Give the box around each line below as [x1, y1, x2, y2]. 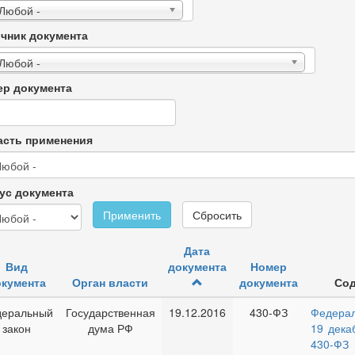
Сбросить [192, 207, 242, 223]
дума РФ [87, 320, 133, 336]
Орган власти [72, 274, 148, 290]
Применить [102, 207, 161, 223]
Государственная [65, 304, 155, 320]
